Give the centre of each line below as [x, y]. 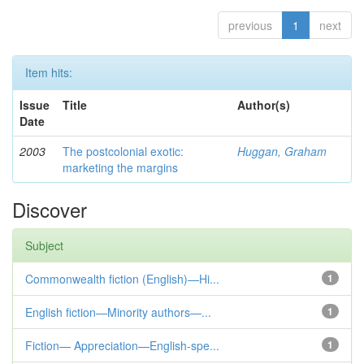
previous [250, 25]
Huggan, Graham [282, 151]
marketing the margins [120, 167]
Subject [44, 245]
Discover [50, 209]
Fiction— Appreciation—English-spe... [122, 345]
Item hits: [49, 72]
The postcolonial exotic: [123, 151]
